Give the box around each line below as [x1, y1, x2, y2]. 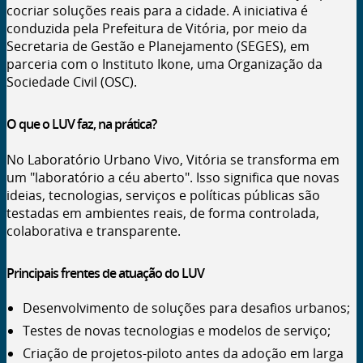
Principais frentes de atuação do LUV [6, 263, 204, 282]
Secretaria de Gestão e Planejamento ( [6, 37, 241, 56]
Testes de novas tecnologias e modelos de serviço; [23, 321, 331, 340]
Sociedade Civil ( [6, 73, 105, 92]
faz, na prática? [75, 115, 156, 134]
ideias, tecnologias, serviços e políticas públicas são [6, 186, 320, 204]
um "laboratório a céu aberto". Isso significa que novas [6, 168, 340, 186]
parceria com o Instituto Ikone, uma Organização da [6, 55, 322, 74]
